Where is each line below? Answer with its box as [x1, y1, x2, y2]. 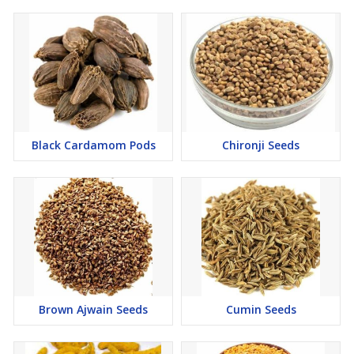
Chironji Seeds [222, 137, 299, 153]
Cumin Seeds [225, 302, 296, 317]
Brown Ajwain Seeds [39, 302, 148, 317]
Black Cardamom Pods [31, 137, 156, 153]
